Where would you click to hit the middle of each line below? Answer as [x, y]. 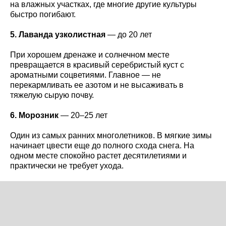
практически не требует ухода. [67, 165]
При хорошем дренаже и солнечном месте [90, 54]
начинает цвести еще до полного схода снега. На [102, 145]
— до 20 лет [129, 34]
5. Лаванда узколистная [58, 34]
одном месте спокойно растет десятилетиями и [98, 155]
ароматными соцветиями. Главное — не [86, 75]
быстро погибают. [43, 14]
